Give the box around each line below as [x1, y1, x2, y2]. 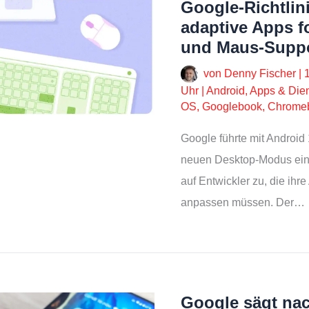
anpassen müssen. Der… [181, 196, 305, 208]
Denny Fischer [224, 67, 299, 79]
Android [206, 84, 245, 97]
